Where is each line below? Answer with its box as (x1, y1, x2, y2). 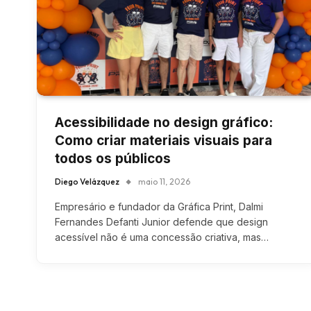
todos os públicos (55, 151, 171, 167)
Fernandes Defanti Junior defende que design (55, 216, 268, 228)
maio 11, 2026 (138, 176, 190, 187)
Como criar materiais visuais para (55, 133, 272, 149)
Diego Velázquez (55, 176, 119, 187)
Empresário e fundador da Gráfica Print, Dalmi (55, 201, 263, 213)
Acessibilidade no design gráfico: (55, 115, 273, 131)
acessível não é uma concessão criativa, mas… (55, 231, 269, 244)
